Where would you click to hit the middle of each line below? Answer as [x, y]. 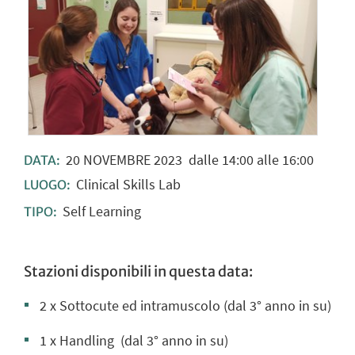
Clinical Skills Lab [128, 185]
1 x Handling [78, 340]
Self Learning [101, 211]
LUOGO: [48, 185]
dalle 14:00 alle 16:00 [248, 159]
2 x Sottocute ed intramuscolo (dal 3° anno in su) [185, 305]
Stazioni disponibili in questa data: [138, 271]
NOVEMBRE [116, 159]
